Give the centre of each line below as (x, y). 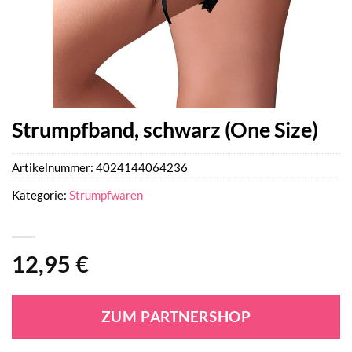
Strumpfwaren (106, 195)
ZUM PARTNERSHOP (176, 317)
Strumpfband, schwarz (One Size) (165, 129)
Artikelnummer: (54, 168)
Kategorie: (40, 195)
